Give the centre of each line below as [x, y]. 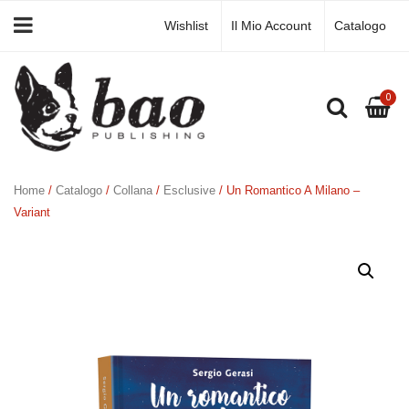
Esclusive [189, 190]
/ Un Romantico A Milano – [288, 190]
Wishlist [186, 26]
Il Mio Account [271, 26]
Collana [133, 190]
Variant [32, 212]
